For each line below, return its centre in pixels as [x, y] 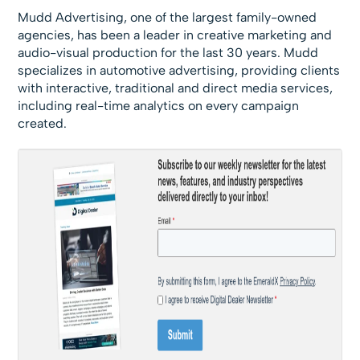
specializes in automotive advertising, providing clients [179, 70]
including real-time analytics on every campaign [159, 106]
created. [43, 123]
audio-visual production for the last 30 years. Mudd [168, 53]
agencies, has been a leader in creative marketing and [175, 35]
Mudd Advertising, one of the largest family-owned [168, 17]
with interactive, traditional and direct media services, [176, 88]
